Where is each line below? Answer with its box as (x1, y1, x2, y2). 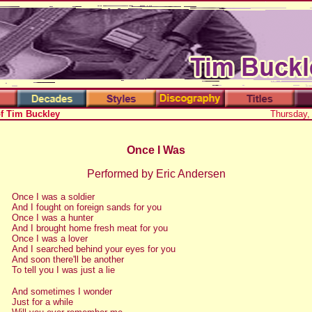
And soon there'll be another (11, 254, 124, 265)
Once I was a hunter (11, 212, 93, 223)
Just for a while (11, 297, 73, 307)
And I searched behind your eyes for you (11, 244, 175, 254)
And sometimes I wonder (11, 286, 112, 297)
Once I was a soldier (11, 192, 95, 202)
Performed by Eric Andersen (86, 168, 226, 180)
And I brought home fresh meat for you (11, 223, 168, 233)
